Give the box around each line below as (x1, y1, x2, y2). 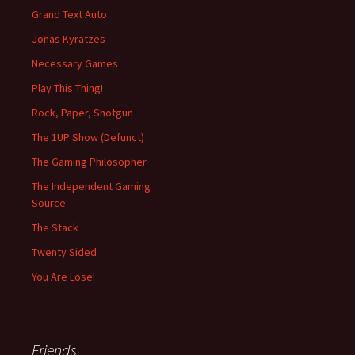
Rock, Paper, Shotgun (32, 105, 133, 120)
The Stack (32, 220, 78, 235)
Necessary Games (32, 56, 118, 71)
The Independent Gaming (32, 179, 151, 193)
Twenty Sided (32, 245, 97, 259)
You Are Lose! (32, 269, 95, 284)
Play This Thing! (32, 81, 103, 95)
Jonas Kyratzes (32, 32, 105, 46)
